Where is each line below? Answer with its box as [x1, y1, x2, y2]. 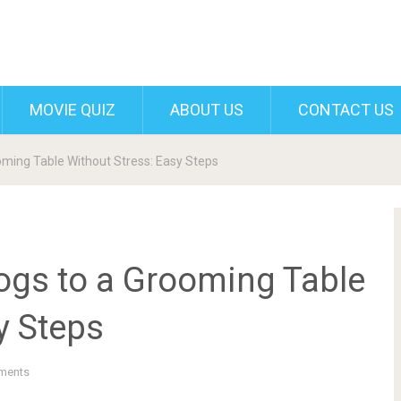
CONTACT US [298, 100, 394, 119]
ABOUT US [170, 100, 243, 119]
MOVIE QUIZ [30, 100, 115, 119]
